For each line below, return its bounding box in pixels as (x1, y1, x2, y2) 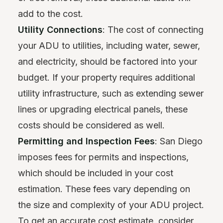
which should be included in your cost (18, 167, 173, 178)
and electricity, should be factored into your (18, 56, 197, 67)
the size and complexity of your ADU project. (18, 199, 204, 210)
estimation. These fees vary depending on (18, 183, 190, 194)
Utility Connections (18, 24, 103, 35)
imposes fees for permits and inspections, (18, 151, 189, 162)
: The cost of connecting (103, 24, 204, 35)
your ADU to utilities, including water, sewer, (18, 40, 200, 51)
